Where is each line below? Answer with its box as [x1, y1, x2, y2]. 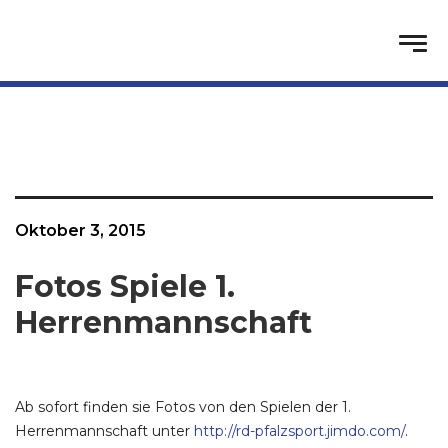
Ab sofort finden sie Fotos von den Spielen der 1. [15, 398, 351, 416]
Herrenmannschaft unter [15, 422, 194, 440]
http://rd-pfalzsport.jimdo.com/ [194, 422, 405, 440]
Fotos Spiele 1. [15, 268, 235, 305]
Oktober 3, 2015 [15, 221, 146, 240]
